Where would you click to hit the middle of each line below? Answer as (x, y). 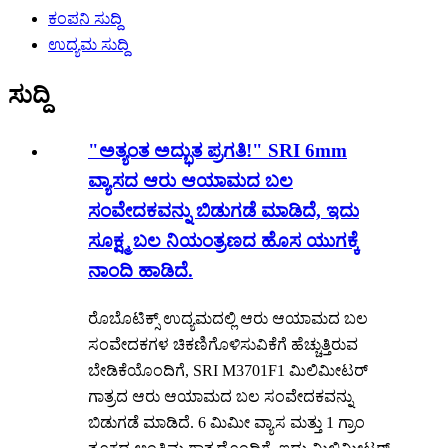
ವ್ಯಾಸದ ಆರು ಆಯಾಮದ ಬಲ (190, 181)
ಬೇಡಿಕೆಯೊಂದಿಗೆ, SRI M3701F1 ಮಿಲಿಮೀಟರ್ (228, 370)
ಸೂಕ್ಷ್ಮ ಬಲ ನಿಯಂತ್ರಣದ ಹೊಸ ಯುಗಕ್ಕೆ (223, 241)
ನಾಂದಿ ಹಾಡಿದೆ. (140, 271)
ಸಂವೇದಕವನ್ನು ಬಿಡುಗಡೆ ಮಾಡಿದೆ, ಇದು (223, 211)
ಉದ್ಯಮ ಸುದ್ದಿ (88, 45)
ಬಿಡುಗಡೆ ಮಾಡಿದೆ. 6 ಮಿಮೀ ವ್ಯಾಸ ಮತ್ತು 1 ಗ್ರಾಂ (226, 422)
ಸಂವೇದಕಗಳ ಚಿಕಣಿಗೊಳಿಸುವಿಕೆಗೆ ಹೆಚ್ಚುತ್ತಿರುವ (223, 344)
